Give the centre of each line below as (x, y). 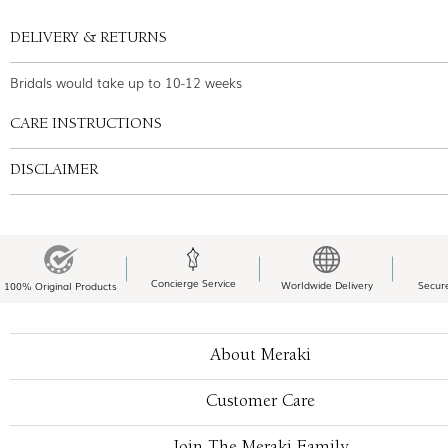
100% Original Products (60, 285)
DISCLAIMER (54, 170)
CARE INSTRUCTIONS (86, 124)
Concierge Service (193, 283)
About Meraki (260, 355)
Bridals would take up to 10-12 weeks (126, 82)
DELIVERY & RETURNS (88, 38)
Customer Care (260, 401)
